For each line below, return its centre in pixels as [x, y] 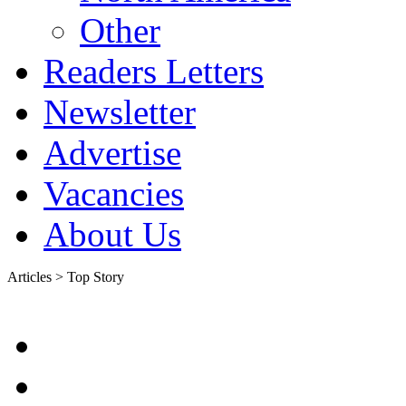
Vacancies [114, 193]
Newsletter [120, 112]
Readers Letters [154, 71]
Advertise [112, 153]
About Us [112, 234]
